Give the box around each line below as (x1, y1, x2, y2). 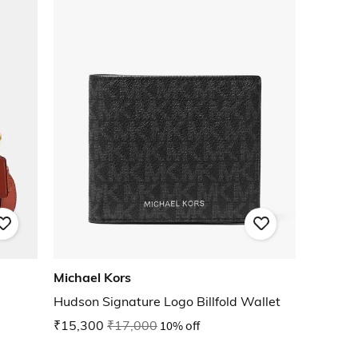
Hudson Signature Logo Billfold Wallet (54, 293, 280, 310)
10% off (160, 317, 200, 334)
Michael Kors (54, 269, 131, 286)
